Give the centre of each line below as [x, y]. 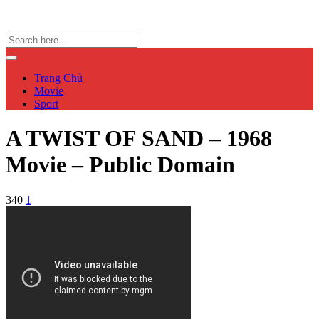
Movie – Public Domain [120, 165]
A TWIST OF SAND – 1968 [139, 138]
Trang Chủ [58, 78]
